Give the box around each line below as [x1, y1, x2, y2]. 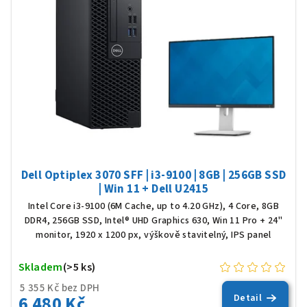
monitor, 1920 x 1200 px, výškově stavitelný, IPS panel [36, 228, 271, 242]
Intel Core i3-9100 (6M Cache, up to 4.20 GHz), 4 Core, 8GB [27, 199, 280, 213]
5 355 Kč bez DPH [20, 280, 100, 295]
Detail [233, 291, 262, 305]
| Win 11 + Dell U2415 [98, 180, 209, 197]
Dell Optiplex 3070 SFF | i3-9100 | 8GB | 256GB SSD [21, 167, 286, 184]
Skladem [19, 259, 63, 275]
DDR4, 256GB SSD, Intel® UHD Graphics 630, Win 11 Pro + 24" [24, 213, 283, 228]
